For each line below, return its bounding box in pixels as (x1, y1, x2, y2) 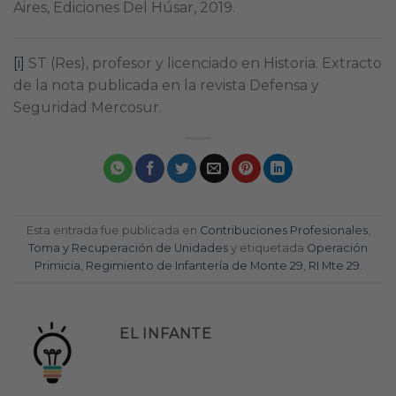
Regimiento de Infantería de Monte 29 (85, 259, 303, 273)
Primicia (34, 259, 80, 273)
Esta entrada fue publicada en (26, 224, 200, 238)
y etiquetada (228, 241, 307, 255)
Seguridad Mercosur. (13, 98, 162, 116)
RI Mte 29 (308, 259, 360, 273)
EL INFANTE (119, 324, 212, 342)
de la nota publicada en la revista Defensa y (13, 76, 319, 94)
